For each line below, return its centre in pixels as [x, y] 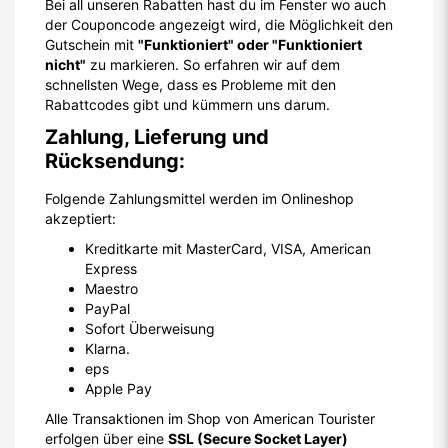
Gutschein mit [91, 44]
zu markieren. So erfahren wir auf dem [213, 64]
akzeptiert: [80, 218]
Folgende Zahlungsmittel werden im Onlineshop [199, 198]
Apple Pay [118, 388]
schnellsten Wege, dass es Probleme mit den [190, 84]
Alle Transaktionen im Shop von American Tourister [210, 418]
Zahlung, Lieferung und [157, 137]
